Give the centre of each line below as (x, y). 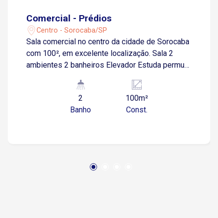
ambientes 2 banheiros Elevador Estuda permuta (82, 65)
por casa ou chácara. (61, 77)
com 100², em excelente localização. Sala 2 (90, 53)
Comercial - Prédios (69, 18)
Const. (136, 110)
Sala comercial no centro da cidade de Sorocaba (108, 42)
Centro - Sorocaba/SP (72, 30)
